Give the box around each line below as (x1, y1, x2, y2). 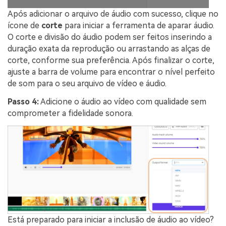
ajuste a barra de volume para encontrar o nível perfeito (8, 67, 215, 77)
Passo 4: (8, 96, 39, 106)
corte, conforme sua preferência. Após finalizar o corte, (8, 55, 214, 66)
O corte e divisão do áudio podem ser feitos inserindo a (8, 32, 212, 42)
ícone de (8, 21, 41, 31)
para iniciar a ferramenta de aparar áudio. (63, 21, 214, 31)
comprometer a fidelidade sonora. (8, 108, 133, 118)
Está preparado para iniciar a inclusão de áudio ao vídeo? (8, 215, 214, 225)
